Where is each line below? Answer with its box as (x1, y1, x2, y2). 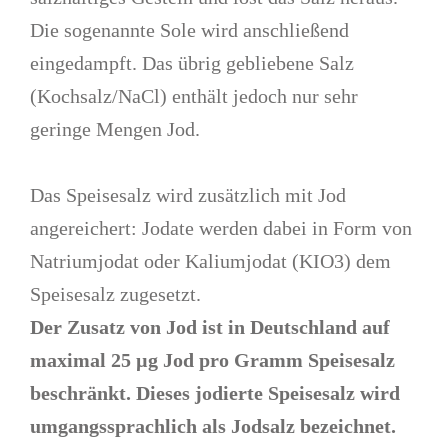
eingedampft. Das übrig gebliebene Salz (30, 52, 355, 75)
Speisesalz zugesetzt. (30, 283, 202, 306)
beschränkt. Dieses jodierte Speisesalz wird (30, 382, 401, 405)
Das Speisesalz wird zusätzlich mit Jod (30, 184, 347, 207)
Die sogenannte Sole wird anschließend (30, 19, 350, 42)
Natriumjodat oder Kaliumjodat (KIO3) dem (30, 250, 392, 273)
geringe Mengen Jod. (30, 118, 201, 141)
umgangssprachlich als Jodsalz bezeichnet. (30, 415, 397, 438)
